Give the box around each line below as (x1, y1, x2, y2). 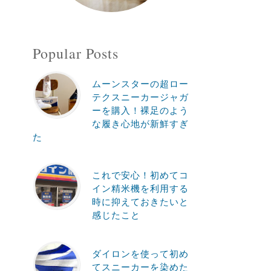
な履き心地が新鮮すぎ (91, 117, 189, 129)
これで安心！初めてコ (91, 169, 189, 181)
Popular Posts (32, 44, 119, 63)
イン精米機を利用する (91, 182, 189, 194)
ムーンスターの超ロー (91, 77, 189, 90)
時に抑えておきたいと (91, 195, 189, 207)
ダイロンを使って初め (91, 247, 189, 260)
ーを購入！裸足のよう (91, 103, 189, 116)
